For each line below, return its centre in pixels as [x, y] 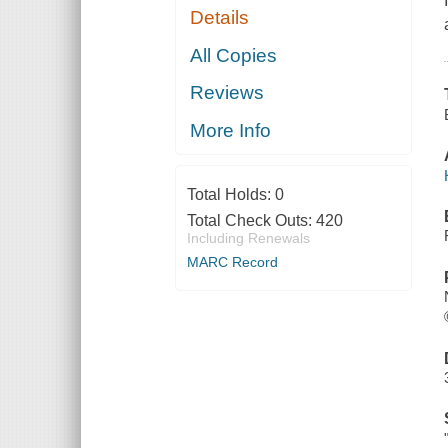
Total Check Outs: [251, 220]
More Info [231, 130]
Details [220, 18]
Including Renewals [248, 237]
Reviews [227, 93]
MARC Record [232, 261]
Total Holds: [230, 194]
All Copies [234, 55]
